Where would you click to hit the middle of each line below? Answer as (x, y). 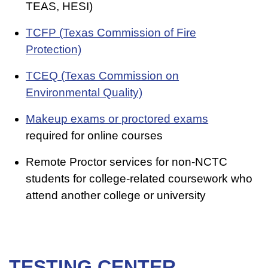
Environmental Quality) (84, 93)
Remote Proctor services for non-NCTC (127, 162)
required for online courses (95, 136)
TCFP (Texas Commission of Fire (111, 33)
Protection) (54, 50)
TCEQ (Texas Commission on (103, 76)
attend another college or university (116, 196)
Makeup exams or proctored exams (117, 119)
